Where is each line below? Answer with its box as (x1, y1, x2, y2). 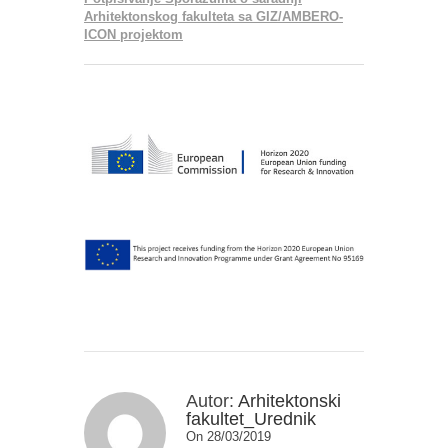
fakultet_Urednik (186, 408, 316, 429)
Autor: (186, 390, 234, 411)
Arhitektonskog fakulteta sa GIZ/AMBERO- (84, 9, 343, 25)
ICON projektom (84, 27, 183, 43)
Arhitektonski (238, 390, 341, 411)
